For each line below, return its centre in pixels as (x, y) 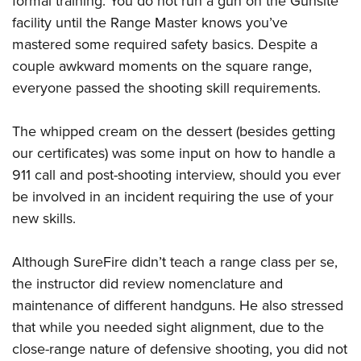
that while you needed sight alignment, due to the (168, 327)
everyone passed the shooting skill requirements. (166, 88)
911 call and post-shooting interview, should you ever (176, 175)
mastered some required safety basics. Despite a (165, 44)
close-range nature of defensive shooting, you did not (180, 349)
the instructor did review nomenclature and (147, 284)
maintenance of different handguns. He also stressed (178, 305)
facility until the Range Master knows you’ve (150, 23)
